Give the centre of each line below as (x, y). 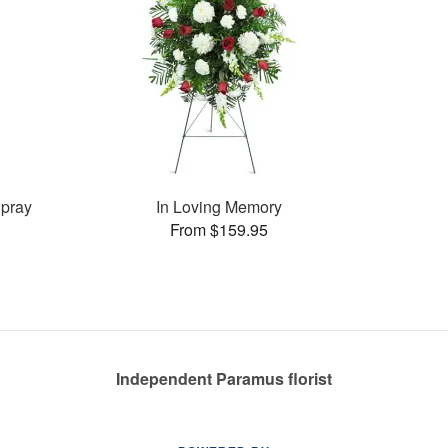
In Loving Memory (219, 206)
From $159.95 (219, 229)
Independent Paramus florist (224, 378)
